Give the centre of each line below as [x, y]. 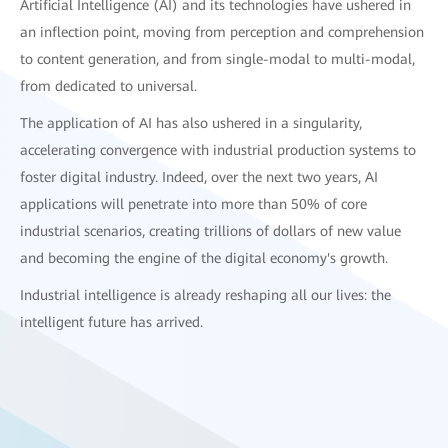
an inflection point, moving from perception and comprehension [222, 31]
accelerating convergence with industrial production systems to [218, 149]
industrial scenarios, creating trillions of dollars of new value [210, 230]
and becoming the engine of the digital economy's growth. [204, 257]
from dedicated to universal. [110, 85]
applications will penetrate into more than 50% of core [193, 203]
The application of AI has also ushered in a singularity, [191, 122]
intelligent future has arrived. [111, 321]
